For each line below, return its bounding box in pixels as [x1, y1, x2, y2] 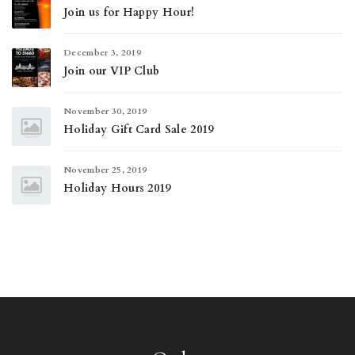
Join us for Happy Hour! [63, 5, 195, 20]
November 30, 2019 [63, 105, 147, 117]
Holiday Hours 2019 [63, 181, 171, 196]
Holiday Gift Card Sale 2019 [63, 122, 214, 137]
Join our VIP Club [63, 63, 160, 78]
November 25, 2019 [63, 164, 147, 176]
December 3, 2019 [63, 47, 142, 59]
